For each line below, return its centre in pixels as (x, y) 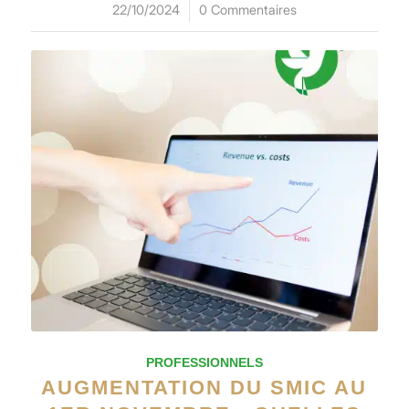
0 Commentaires (247, 10)
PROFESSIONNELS (204, 362)
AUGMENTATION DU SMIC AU (204, 387)
